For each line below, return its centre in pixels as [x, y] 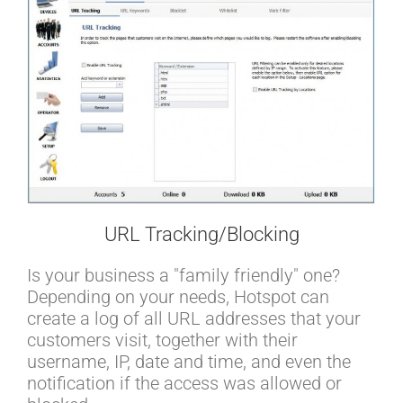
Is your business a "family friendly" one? [184, 276]
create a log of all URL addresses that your [194, 319]
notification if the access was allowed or [184, 384]
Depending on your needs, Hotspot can [178, 297]
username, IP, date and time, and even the [189, 362]
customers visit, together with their [162, 340]
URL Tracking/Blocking [201, 235]
